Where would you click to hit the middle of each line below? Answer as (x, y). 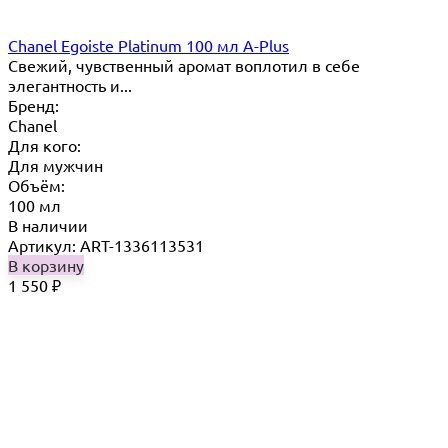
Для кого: (44, 144)
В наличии (48, 224)
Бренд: (33, 104)
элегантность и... (70, 84)
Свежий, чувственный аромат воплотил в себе (184, 64)
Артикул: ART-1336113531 (106, 244)
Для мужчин (55, 164)
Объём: (36, 184)
